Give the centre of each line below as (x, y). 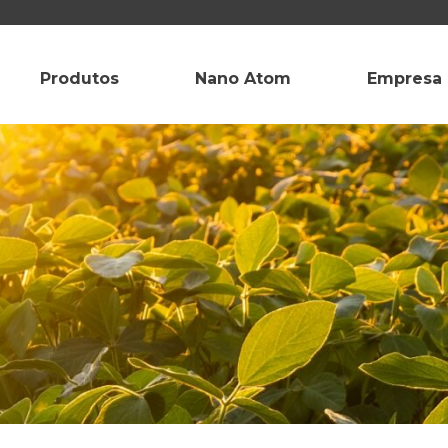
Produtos (79, 78)
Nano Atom (242, 78)
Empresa (404, 78)
